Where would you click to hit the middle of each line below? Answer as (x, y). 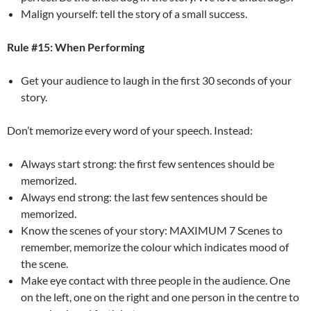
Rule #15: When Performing (76, 47)
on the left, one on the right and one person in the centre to (160, 296)
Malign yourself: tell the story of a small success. (134, 13)
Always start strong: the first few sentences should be (148, 163)
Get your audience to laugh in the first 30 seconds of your (156, 80)
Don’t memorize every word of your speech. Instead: (130, 130)
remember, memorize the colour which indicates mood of (155, 246)
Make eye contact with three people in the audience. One (155, 280)
